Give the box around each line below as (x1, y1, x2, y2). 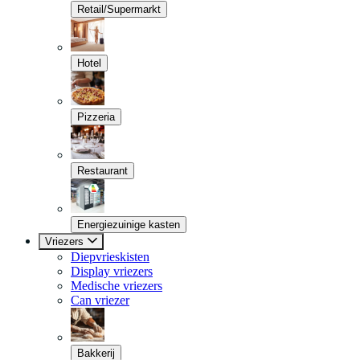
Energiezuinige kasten (77, 219, 180, 231)
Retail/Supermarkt (77, 3, 161, 15)
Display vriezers (71, 264, 153, 278)
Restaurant (77, 165, 128, 177)
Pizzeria (77, 111, 115, 123)
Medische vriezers (71, 279, 162, 292)
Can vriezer (71, 293, 129, 307)
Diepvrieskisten (71, 250, 149, 264)
